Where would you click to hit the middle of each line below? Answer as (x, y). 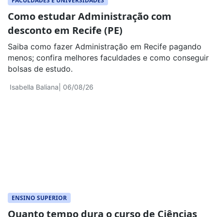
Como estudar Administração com (90, 16)
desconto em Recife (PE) (65, 30)
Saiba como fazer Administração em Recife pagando (105, 46)
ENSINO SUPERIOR (39, 198)
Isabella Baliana (34, 87)
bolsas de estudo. (40, 69)
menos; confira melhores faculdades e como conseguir (108, 57)
